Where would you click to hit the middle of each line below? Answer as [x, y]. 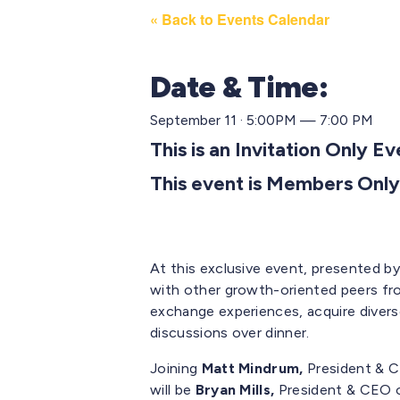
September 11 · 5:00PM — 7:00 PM [262, 121]
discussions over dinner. [230, 333]
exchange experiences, [229, 312]
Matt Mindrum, [254, 369]
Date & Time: [239, 87]
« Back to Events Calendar [240, 20]
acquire [332, 312]
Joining [176, 369]
